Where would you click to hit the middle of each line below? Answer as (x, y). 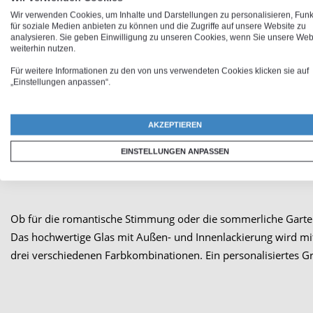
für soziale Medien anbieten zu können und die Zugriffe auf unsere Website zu (158, 26)
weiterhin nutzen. (43, 48)
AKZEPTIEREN (175, 124)
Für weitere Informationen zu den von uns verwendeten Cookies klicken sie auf (160, 71)
